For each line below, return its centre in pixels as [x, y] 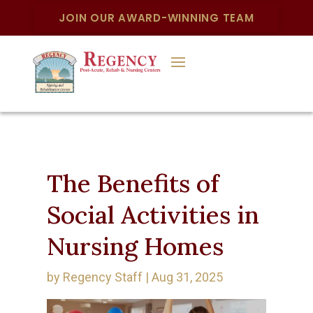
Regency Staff [103, 277]
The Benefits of [133, 184]
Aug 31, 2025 [188, 277]
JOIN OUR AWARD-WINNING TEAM [156, 18]
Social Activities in [153, 215]
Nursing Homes [136, 247]
